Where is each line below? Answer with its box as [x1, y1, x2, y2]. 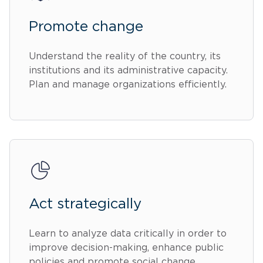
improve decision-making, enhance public [29, 242, 224, 252]
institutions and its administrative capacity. [29, 65, 228, 75]
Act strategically [29, 197, 141, 211]
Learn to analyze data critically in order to [29, 228, 227, 238]
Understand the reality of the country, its [29, 51, 221, 61]
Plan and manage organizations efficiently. [29, 79, 227, 89]
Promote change [29, 19, 143, 34]
